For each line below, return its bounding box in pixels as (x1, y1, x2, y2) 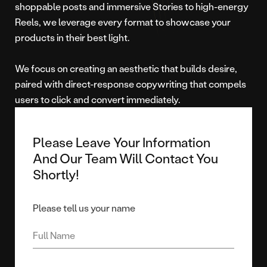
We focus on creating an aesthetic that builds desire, (15, 62, 237, 74)
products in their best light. (15, 31, 129, 44)
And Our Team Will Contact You (33, 150, 218, 167)
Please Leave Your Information (33, 133, 210, 151)
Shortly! (33, 166, 79, 183)
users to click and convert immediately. (15, 93, 180, 105)
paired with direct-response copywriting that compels (15, 77, 246, 90)
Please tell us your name (33, 201, 135, 214)
